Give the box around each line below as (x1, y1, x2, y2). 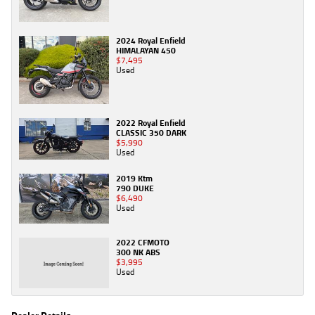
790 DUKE (116, 181, 154, 195)
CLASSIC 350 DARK (116, 125, 186, 139)
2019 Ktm (116, 171, 153, 185)
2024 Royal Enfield (116, 34, 186, 48)
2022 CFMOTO (116, 236, 169, 250)
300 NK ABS (116, 245, 160, 259)
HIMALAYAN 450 (116, 44, 176, 58)
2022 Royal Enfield (116, 115, 186, 129)
